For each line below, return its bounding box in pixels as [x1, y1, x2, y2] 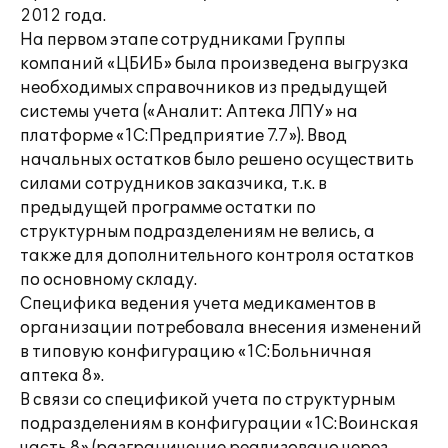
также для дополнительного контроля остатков [20, 246, 414, 266]
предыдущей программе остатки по [20, 198, 316, 218]
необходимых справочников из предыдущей [20, 78, 388, 98]
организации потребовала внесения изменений [20, 318, 422, 338]
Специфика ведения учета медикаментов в [20, 294, 376, 314]
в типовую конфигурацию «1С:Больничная [20, 342, 372, 362]
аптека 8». [20, 366, 104, 386]
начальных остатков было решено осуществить [20, 150, 414, 170]
